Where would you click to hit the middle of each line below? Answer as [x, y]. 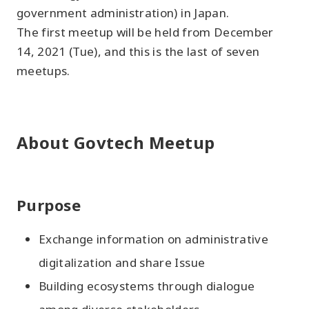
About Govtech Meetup [116, 142]
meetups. [43, 70]
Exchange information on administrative [153, 239]
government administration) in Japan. [123, 12]
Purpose [49, 205]
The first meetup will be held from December [145, 32]
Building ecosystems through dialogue [147, 286]
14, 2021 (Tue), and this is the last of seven [138, 51]
